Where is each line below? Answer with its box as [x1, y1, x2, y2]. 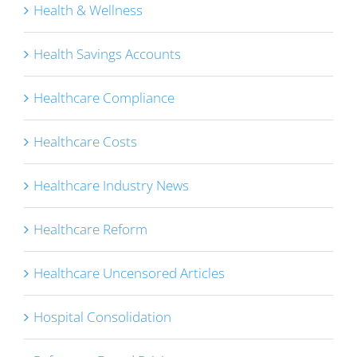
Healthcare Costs [33, 132, 137, 151]
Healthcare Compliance [33, 88, 175, 108]
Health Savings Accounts [33, 45, 181, 64]
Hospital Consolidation [33, 308, 171, 327]
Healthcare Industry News [33, 176, 189, 195]
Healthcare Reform [33, 220, 147, 239]
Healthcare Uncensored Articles [33, 264, 225, 283]
